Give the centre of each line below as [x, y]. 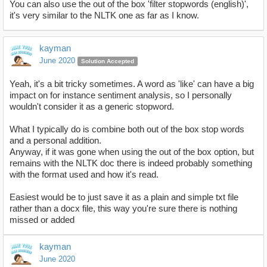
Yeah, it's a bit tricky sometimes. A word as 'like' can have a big [132, 84]
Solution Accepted [107, 61]
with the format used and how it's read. [84, 175]
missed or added [42, 220]
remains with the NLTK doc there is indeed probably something [131, 163]
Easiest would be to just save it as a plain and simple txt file [124, 197]
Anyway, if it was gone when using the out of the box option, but [132, 152]
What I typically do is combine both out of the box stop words [127, 129]
